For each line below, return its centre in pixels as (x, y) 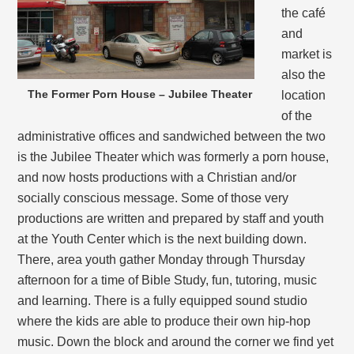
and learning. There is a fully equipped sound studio (163, 300)
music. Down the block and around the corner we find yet (176, 341)
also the (304, 74)
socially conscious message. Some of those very (153, 198)
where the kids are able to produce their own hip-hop (164, 321)
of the (297, 115)
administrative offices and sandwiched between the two (172, 136)
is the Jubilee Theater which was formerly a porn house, (173, 156)
